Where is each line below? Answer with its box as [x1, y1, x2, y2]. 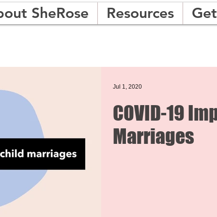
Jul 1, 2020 [113, 83, 142, 90]
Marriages [113, 124, 194, 148]
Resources [107, 4, 174, 22]
